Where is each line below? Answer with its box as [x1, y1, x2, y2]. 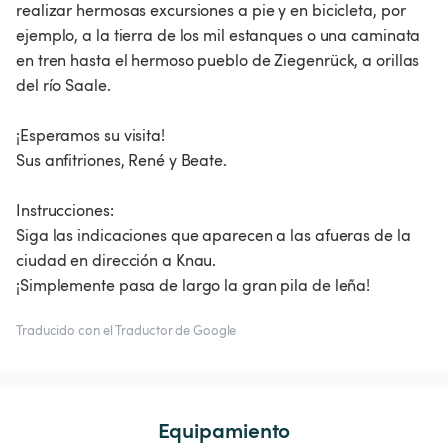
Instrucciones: [16, 199, 114, 222]
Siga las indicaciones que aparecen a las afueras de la [16, 224, 411, 247]
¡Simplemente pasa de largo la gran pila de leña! [16, 274, 371, 297]
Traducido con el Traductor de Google [16, 321, 237, 340]
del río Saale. [16, 74, 111, 97]
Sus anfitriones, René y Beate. [16, 149, 227, 172]
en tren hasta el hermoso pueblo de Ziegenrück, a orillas [16, 49, 420, 72]
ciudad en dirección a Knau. [16, 249, 217, 272]
